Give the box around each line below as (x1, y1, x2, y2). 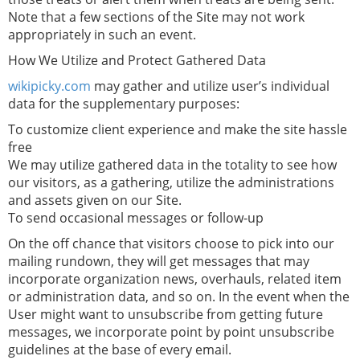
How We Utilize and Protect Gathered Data (8, 51, 266, 69)
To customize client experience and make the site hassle (8, 121, 347, 138)
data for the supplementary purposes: (8, 95, 239, 112)
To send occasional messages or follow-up (8, 209, 264, 227)
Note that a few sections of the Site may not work (8, 8, 305, 26)
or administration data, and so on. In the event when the (8, 288, 350, 305)
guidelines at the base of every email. (8, 341, 231, 358)
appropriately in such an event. (8, 26, 196, 43)
